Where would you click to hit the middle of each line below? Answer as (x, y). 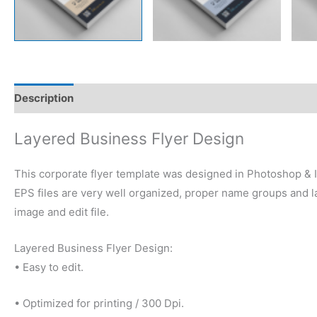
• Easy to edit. (49, 267)
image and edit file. (62, 212)
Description (44, 98)
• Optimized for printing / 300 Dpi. (99, 303)
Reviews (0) (118, 98)
